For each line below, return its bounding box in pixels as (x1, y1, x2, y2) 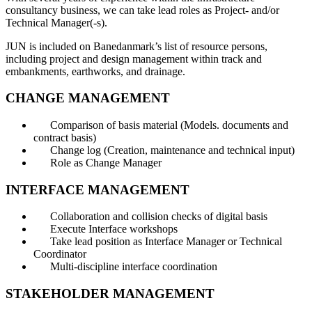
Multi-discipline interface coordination (50, 260, 217, 273)
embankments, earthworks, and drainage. (6, 65, 185, 77)
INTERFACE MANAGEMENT (6, 182, 189, 197)
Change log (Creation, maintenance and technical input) (50, 144, 295, 157)
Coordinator (33, 248, 86, 260)
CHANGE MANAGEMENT (6, 91, 170, 106)
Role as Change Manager (50, 157, 162, 169)
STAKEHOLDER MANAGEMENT (6, 286, 214, 302)
